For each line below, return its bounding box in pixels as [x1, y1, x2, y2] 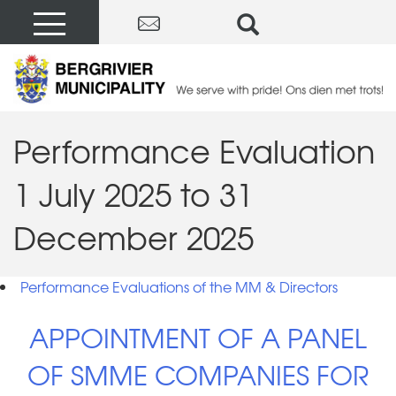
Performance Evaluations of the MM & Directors [20, 275, 338, 297]
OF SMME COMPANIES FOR [27, 354, 369, 394]
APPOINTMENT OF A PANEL [29, 316, 367, 357]
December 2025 [13, 213, 254, 260]
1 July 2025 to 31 [13, 170, 253, 217]
